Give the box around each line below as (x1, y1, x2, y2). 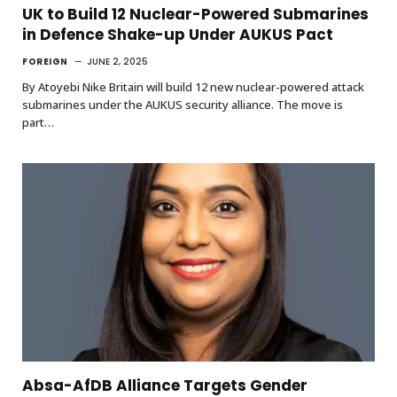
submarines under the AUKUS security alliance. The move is (22, 96, 343, 113)
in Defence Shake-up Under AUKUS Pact (22, 23, 333, 45)
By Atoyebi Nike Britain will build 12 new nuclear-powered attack (22, 78, 364, 95)
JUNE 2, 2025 (86, 54, 148, 68)
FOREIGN (22, 54, 68, 68)
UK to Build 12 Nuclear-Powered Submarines (22, 3, 369, 25)
